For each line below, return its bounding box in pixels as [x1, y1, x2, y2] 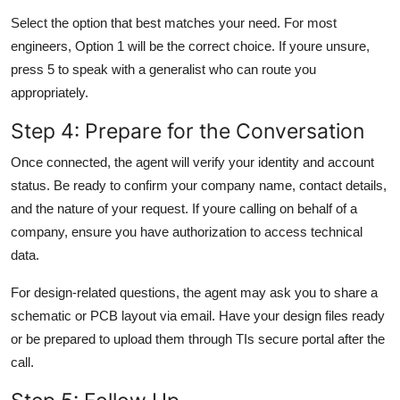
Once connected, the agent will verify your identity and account [11, 154, 374, 170]
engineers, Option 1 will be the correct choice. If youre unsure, [11, 37, 370, 54]
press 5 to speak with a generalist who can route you [11, 61, 316, 77]
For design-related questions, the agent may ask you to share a [11, 284, 378, 300]
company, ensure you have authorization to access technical [11, 223, 362, 239]
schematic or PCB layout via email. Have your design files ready [11, 307, 385, 323]
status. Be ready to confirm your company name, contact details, [11, 177, 387, 193]
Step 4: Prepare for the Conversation [11, 117, 364, 144]
